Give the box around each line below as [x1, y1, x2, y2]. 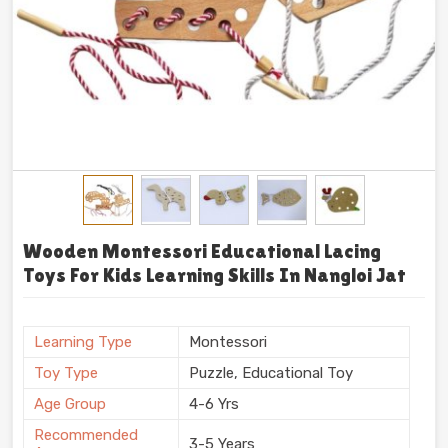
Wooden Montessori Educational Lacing [23, 239, 381, 262]
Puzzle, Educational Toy [189, 363, 353, 382]
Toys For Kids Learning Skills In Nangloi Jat [23, 263, 406, 286]
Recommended [34, 425, 138, 444]
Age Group [34, 394, 106, 413]
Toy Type [34, 363, 98, 382]
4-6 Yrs [189, 394, 239, 413]
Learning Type [34, 332, 132, 351]
